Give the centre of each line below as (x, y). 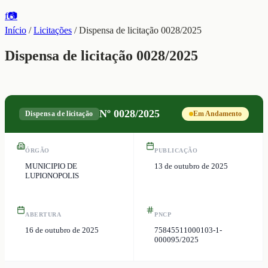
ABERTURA (43, 214)
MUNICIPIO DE (51, 166)
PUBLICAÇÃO (176, 150)
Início (16, 30)
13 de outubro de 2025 (191, 166)
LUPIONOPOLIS (52, 175)
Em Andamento (217, 113)
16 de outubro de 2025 (62, 230)
